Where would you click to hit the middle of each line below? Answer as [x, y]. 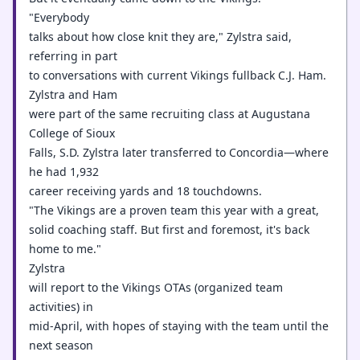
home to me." [65, 249]
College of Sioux [72, 133]
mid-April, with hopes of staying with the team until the [179, 326]
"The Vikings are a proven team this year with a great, [174, 210]
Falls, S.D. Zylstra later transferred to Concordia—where [179, 152]
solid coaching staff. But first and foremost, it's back [169, 229]
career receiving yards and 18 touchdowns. [145, 191]
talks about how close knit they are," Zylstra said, [160, 37]
